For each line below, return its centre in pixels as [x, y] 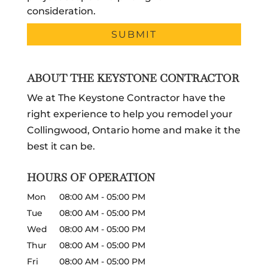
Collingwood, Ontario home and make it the [133, 130]
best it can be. [61, 146]
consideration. [61, 11]
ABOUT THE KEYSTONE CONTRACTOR [133, 78]
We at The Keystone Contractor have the [126, 98]
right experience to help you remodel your [130, 114]
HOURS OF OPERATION [91, 177]
